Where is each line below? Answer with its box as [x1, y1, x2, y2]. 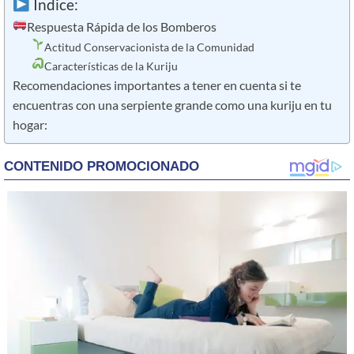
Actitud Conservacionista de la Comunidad [43, 40, 254, 54]
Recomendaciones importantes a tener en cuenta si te [13, 77, 301, 92]
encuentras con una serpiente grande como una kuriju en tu [13, 97, 332, 112]
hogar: [13, 117, 47, 132]
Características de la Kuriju [43, 58, 178, 73]
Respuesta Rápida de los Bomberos [26, 20, 217, 35]
